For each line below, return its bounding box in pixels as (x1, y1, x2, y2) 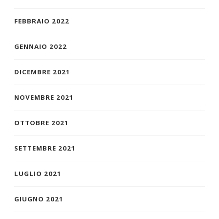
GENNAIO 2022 (14, 42, 67, 51)
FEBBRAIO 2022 (14, 17, 69, 26)
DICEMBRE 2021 (14, 67, 70, 77)
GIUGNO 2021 (14, 195, 64, 204)
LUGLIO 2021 (14, 169, 62, 178)
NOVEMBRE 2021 (14, 93, 74, 102)
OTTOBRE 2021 (14, 118, 69, 128)
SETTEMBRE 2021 (14, 144, 76, 153)
